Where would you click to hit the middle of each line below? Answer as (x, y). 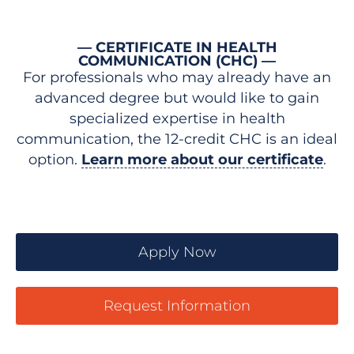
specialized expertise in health (177, 119)
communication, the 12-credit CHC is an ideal (177, 139)
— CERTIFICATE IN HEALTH (177, 47)
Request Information (177, 306)
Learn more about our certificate (202, 160)
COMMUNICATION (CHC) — (177, 61)
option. (55, 160)
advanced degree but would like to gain (177, 98)
